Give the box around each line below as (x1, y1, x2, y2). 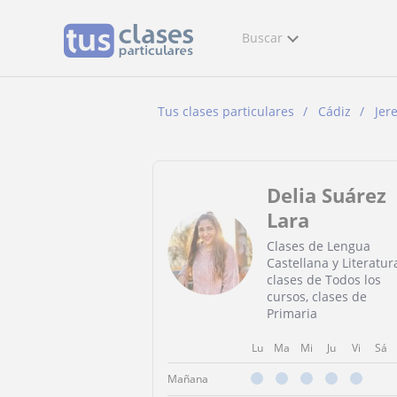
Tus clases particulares (158, 103, 294, 120)
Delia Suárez (267, 182, 386, 208)
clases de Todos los (267, 271, 381, 288)
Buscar (242, 29, 283, 46)
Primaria (267, 305, 317, 322)
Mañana (167, 371, 208, 386)
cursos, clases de (267, 288, 367, 305)
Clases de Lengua (267, 237, 370, 254)
